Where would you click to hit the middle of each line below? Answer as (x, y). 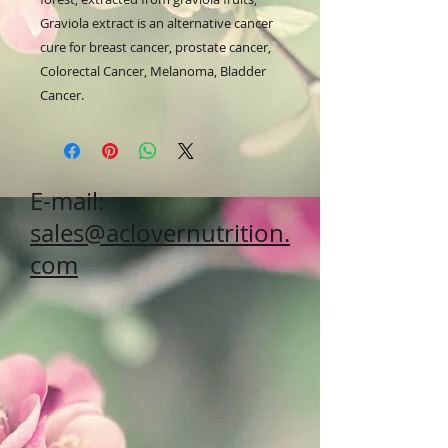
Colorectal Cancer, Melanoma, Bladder (153, 71)
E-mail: (67, 201)
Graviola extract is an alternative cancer (156, 23)
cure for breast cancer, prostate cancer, (155, 47)
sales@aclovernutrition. (160, 233)
